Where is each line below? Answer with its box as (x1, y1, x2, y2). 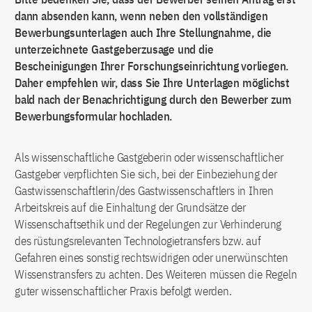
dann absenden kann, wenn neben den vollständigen (15, 8, 268, 24)
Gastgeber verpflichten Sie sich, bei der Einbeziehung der (15, 166, 277, 182)
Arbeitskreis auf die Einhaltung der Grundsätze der (15, 200, 246, 215)
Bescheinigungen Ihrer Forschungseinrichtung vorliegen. (15, 58, 289, 74)
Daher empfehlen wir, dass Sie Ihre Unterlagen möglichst (15, 75, 290, 91)
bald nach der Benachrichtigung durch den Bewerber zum (15, 92, 292, 107)
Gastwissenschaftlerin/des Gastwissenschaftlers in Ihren (15, 183, 274, 198)
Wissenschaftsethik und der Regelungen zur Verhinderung (15, 217, 282, 232)
